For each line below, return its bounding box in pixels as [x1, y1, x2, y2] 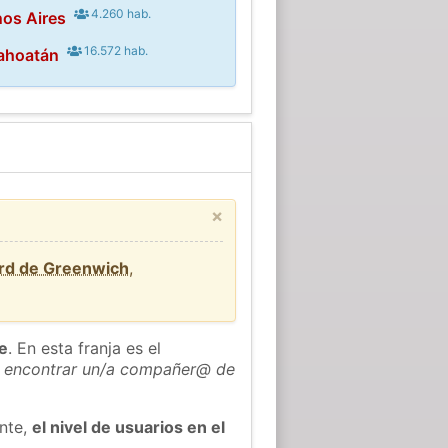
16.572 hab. [81, 42, 149, 58]
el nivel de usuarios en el [32, 416, 226, 437]
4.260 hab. [88, 5, 152, 21]
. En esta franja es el [8, 337, 162, 358]
